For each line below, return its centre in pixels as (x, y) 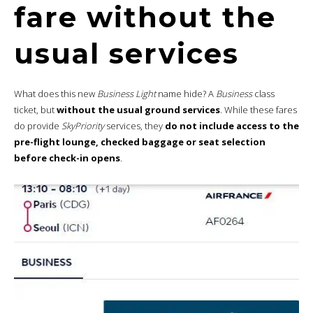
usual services (126, 53)
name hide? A (186, 93)
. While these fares (259, 109)
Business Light (126, 93)
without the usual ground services (138, 109)
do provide (38, 125)
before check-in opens (67, 158)
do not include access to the (232, 125)
